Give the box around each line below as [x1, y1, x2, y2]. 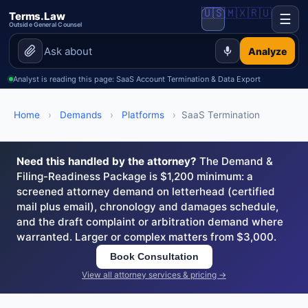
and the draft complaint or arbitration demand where [16, 215, 283, 228]
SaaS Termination [181, 109, 260, 120]
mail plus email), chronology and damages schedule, [16, 200, 278, 213]
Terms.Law [9, 10, 65, 23]
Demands [60, 109, 102, 120]
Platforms [122, 109, 164, 120]
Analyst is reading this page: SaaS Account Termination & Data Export [13, 74, 261, 84]
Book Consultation [109, 252, 199, 262]
